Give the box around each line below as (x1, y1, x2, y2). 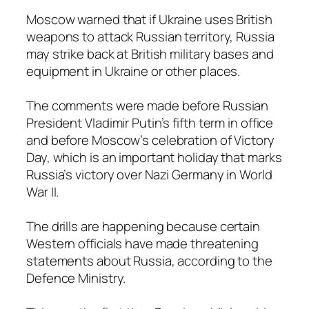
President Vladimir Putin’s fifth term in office (26, 113, 274, 132)
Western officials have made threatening (26, 234, 259, 252)
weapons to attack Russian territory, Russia (26, 27, 275, 46)
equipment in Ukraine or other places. (26, 61, 241, 80)
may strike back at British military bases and (26, 44, 274, 63)
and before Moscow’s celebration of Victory (26, 130, 275, 149)
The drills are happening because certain (26, 217, 260, 235)
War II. (26, 182, 59, 201)
